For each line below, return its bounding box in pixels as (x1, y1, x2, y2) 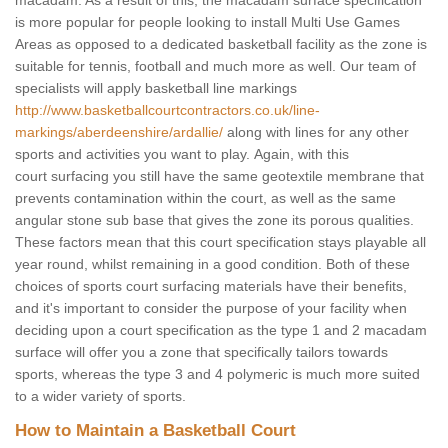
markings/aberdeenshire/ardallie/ (15, 124, 223, 141)
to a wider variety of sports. (15, 388, 186, 405)
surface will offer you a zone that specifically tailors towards (15, 344, 388, 361)
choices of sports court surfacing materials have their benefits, (15, 278, 407, 295)
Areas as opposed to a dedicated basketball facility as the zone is (15, 36, 427, 53)
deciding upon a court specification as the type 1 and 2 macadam (15, 322, 427, 339)
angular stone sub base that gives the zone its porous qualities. (15, 212, 414, 229)
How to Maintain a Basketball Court (15, 421, 296, 441)
